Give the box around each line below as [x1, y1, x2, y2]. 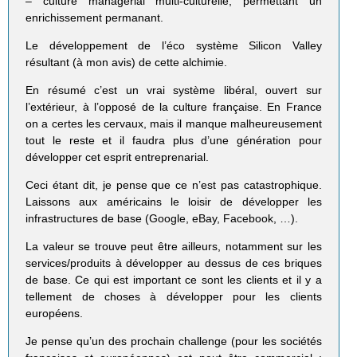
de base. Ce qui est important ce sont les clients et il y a [25, 273, 322, 287]
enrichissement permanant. [25, 10, 164, 24]
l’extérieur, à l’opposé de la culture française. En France [25, 100, 322, 113]
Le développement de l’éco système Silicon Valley [25, 38, 322, 52]
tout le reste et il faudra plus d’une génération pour [25, 133, 322, 147]
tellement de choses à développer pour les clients [25, 290, 322, 304]
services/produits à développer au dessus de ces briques [25, 257, 322, 270]
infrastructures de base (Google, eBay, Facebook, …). [25, 211, 299, 225]
